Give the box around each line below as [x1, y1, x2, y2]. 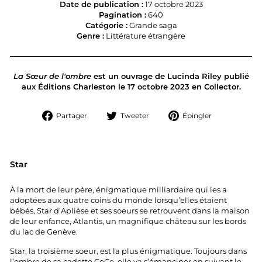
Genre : [77, 32, 104, 40]
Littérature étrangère [106, 32, 185, 40]
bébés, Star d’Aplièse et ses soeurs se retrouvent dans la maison [10, 206, 250, 215]
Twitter [157, 131, 184, 140]
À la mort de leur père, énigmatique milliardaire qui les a [10, 185, 227, 194]
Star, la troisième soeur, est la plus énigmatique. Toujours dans [10, 246, 247, 256]
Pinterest [219, 131, 254, 140]
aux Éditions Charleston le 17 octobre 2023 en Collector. [21, 82, 241, 91]
